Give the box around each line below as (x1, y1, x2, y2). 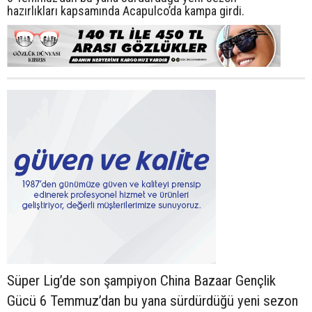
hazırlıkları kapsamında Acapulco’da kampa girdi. (7, 3, 244, 18)
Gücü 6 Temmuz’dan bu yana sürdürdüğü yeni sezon (7, 292, 298, 309)
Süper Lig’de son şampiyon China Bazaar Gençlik (7, 272, 276, 289)
